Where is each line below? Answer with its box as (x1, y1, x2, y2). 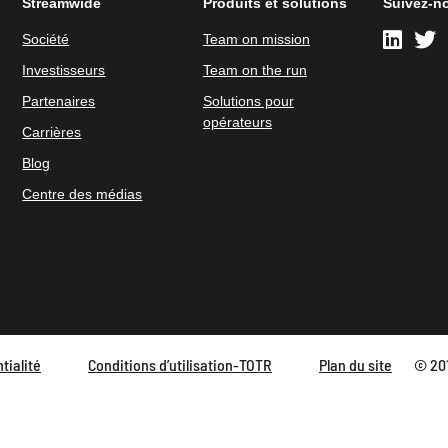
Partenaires (22, 93, 96, 109)
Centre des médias (22, 186, 143, 202)
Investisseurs (22, 62, 106, 78)
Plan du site (319, 355, 392, 374)
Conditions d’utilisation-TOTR (88, 355, 272, 374)
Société (22, 31, 70, 47)
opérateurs (202, 114, 272, 130)
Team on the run (202, 62, 307, 78)
